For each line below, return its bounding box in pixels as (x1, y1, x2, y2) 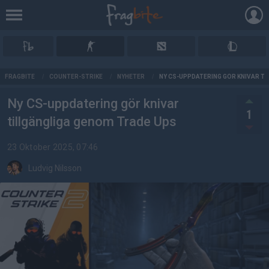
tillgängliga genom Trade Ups (7, 114, 177, 129)
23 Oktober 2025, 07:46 (7, 142, 98, 152)
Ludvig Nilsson (28, 163, 82, 173)
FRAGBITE (5, 73, 35, 80)
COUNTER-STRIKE (49, 73, 103, 80)
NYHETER (117, 73, 145, 80)
